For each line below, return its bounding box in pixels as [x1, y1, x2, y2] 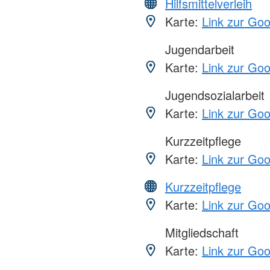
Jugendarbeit [162, 40, 234, 58]
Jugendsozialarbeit [162, 86, 265, 104]
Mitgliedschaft [162, 223, 239, 241]
